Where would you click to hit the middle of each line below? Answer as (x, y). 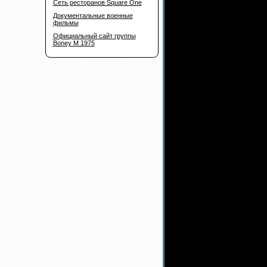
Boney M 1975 (74, 43)
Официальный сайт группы (94, 36)
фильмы (66, 23)
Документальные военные (93, 15)
